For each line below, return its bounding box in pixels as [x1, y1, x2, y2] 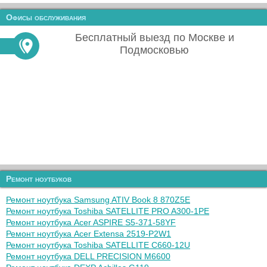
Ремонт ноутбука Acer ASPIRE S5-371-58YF [6, 218, 176, 227]
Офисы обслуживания [6, 13, 86, 22]
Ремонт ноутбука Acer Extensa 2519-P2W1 [6, 229, 171, 238]
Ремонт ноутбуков [6, 174, 72, 184]
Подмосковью [120, 44, 189, 56]
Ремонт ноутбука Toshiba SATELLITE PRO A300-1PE [6, 206, 209, 216]
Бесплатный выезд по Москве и [74, 32, 234, 44]
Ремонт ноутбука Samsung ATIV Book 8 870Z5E [6, 195, 190, 204]
